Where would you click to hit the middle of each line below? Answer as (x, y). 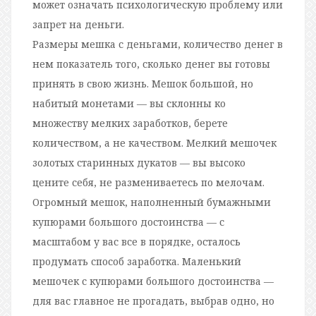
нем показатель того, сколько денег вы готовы (151, 63)
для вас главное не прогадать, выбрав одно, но (153, 300)
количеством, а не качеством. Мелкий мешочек (154, 142)
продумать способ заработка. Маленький (137, 261)
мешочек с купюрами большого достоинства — (153, 281)
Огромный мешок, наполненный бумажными (152, 202)
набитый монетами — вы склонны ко (129, 103)
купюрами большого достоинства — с (128, 221)
